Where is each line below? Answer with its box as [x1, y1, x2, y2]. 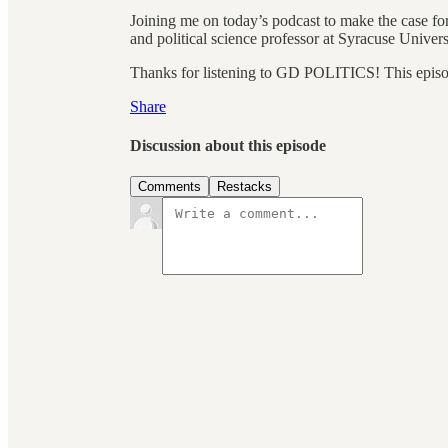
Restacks [217, 179, 272, 195]
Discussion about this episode [130, 137, 326, 155]
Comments [138, 179, 201, 195]
